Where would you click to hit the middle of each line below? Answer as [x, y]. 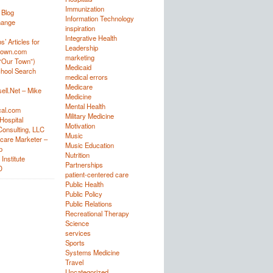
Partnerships [84, 165]
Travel [74, 262]
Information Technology [99, 18]
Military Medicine [89, 116]
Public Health [84, 184]
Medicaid [78, 67]
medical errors [86, 77]
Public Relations [88, 204]
